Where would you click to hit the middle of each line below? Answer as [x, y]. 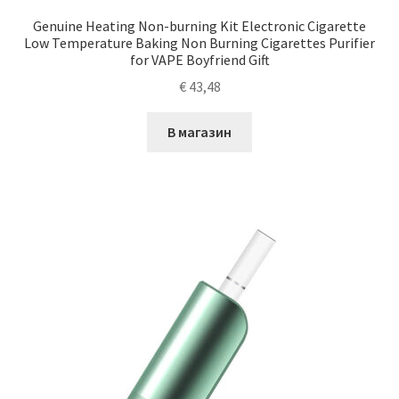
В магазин [199, 132]
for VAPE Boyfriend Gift [199, 59]
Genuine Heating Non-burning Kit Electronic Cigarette [199, 25]
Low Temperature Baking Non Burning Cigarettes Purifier [199, 42]
